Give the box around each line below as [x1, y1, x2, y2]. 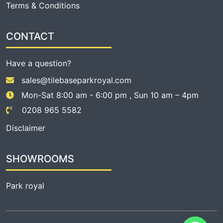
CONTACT [6, 30, 54, 42]
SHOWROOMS [6, 152, 74, 165]
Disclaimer [6, 122, 45, 133]
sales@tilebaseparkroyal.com [21, 75, 131, 85]
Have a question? [6, 58, 71, 68]
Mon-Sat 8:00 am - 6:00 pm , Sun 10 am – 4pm [21, 90, 199, 100]
